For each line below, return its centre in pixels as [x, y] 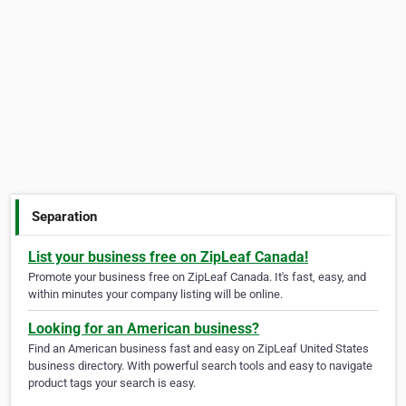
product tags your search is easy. [112, 383]
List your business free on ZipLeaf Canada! [168, 257]
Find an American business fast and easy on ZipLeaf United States [198, 349]
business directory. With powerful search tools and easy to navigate [200, 366]
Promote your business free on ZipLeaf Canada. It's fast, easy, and [197, 277]
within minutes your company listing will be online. [155, 295]
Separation [65, 216]
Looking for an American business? [144, 329]
